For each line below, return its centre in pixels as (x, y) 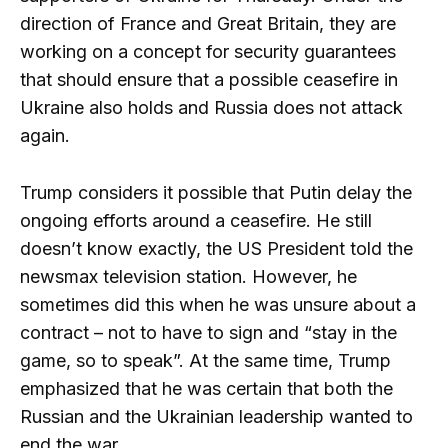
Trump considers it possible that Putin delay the (216, 193)
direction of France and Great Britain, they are (208, 24)
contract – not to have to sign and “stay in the (208, 333)
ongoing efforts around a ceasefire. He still (196, 221)
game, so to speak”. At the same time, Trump (205, 361)
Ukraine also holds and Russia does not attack (211, 108)
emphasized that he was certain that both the (206, 389)
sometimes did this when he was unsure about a (218, 305)
